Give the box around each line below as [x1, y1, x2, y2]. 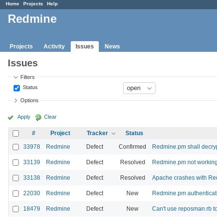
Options [20, 97, 39, 104]
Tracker [87, 129, 108, 137]
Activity [44, 43, 65, 50]
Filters [20, 74, 35, 80]
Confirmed [119, 143, 146, 150]
